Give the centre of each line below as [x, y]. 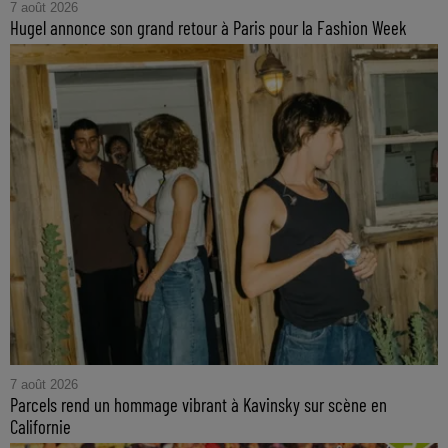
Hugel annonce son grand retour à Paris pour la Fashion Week [208, 28]
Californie [40, 427]
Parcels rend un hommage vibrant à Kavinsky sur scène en [198, 405]
